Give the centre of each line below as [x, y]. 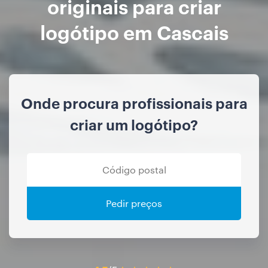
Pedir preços [134, 203]
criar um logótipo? [134, 125]
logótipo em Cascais [134, 32]
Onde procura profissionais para [134, 103]
